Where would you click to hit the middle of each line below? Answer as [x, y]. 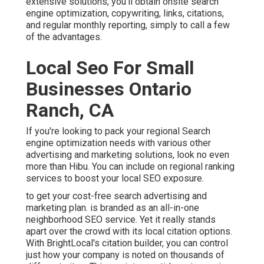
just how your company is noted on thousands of [125, 255]
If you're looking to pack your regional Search [118, 131]
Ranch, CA [70, 110]
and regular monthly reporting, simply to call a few [128, 25]
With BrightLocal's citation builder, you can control [127, 243]
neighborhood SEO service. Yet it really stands [121, 220]
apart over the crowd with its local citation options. [129, 232]
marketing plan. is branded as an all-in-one [113, 208]
